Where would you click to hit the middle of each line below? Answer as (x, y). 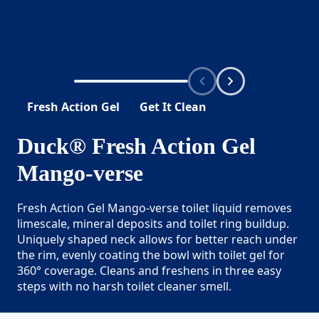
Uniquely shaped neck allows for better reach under (157, 239)
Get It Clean (173, 107)
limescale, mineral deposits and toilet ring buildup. (153, 223)
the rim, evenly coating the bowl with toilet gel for (151, 255)
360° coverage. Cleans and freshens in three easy (149, 270)
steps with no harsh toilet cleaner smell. (124, 286)
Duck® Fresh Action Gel (136, 146)
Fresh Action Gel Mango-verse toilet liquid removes (155, 208)
